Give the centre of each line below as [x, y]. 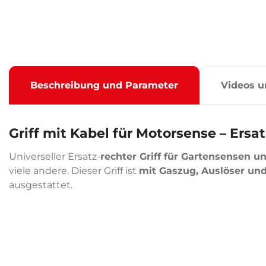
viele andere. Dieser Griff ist [74, 171]
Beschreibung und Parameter [104, 85]
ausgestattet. [41, 185]
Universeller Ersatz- [55, 156]
